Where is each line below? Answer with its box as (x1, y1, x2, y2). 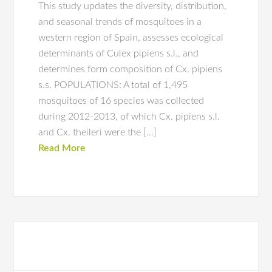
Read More (38, 143, 86, 153)
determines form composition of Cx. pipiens (38, 64, 223, 74)
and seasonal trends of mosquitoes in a (38, 17, 202, 27)
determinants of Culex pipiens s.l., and (38, 49, 199, 58)
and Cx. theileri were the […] (38, 127, 157, 137)
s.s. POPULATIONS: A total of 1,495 (38, 80, 188, 90)
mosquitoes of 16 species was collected (38, 96, 205, 106)
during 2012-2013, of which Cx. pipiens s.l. (38, 112, 220, 121)
